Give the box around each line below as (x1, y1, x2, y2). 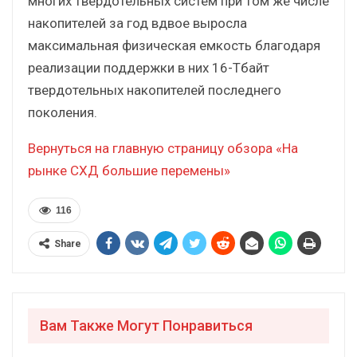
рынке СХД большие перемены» (28, 162, 230, 178)
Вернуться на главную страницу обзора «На (28, 139, 298, 156)
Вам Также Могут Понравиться (40, 316, 253, 334)
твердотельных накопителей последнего (28, 81, 281, 98)
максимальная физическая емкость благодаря (28, 37, 320, 53)
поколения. (28, 104, 97, 120)
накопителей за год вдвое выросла (28, 14, 247, 31)
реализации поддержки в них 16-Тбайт (28, 59, 269, 76)
